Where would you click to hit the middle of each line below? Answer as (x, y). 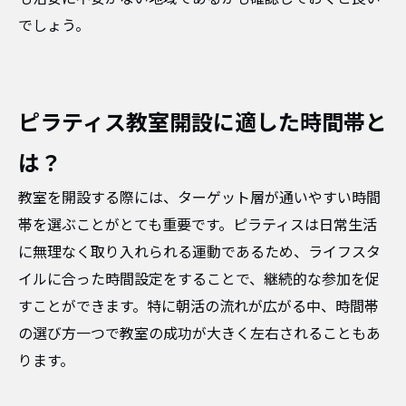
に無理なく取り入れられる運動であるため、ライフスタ (199, 252)
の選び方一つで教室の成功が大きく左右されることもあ (199, 334)
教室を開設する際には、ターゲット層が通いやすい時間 (199, 198)
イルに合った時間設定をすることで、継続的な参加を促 (199, 280)
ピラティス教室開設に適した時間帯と (203, 123)
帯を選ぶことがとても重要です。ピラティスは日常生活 (198, 225)
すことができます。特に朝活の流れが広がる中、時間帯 (198, 307)
